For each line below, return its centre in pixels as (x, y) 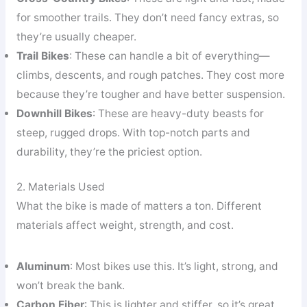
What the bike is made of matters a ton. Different (139, 206)
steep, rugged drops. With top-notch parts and (133, 132)
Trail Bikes (42, 56)
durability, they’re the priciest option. (109, 151)
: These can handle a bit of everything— (169, 56)
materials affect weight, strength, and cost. (125, 225)
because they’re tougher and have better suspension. (150, 94)
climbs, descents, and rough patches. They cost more (150, 75)
